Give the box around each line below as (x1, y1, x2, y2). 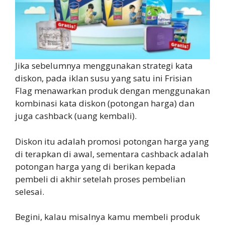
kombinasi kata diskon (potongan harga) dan (15, 97, 194, 109)
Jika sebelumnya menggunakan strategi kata (15, 60, 193, 72)
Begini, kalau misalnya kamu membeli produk (15, 211, 200, 223)
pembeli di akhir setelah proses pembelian (15, 173, 185, 185)
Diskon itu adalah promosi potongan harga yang (15, 135, 209, 147)
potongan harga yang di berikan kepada (15, 160, 176, 172)
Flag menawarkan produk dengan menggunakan (15, 85, 210, 97)
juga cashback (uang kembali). (15, 110, 137, 122)
